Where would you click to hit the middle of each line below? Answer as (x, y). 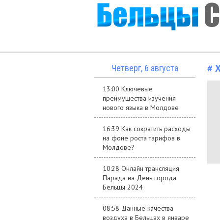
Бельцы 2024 (123, 187)
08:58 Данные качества (138, 208)
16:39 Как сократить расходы (147, 129)
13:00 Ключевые (128, 89)
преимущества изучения (139, 98)
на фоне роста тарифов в (141, 138)
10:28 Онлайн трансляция (141, 168)
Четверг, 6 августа (145, 68)
